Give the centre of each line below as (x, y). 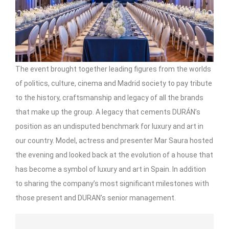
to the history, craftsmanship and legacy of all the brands (109, 98)
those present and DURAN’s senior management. (96, 198)
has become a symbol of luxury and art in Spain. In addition (111, 169)
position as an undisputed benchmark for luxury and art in (109, 126)
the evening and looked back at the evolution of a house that (114, 155)
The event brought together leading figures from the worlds (113, 69)
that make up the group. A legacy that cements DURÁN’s (108, 112)
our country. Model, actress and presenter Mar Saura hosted (114, 141)
